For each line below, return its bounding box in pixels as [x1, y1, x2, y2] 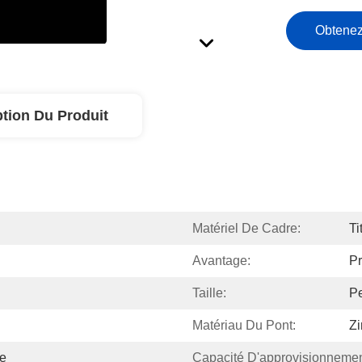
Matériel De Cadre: [192, 221, 301, 235]
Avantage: [192, 254, 250, 267]
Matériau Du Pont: [192, 318, 296, 332]
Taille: [192, 286, 226, 300]
